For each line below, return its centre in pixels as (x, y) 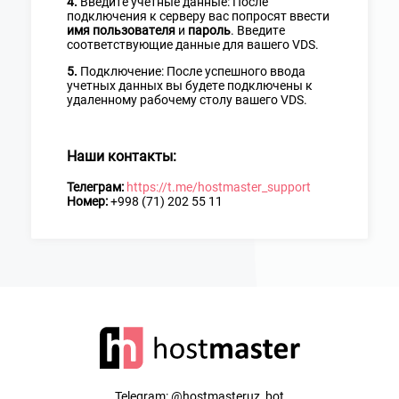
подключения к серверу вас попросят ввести (198, 16)
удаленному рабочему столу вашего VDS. (187, 99)
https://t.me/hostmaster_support (219, 187)
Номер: (87, 201)
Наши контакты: (122, 157)
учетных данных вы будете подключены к (190, 85)
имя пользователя (122, 30)
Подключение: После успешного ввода (191, 71)
